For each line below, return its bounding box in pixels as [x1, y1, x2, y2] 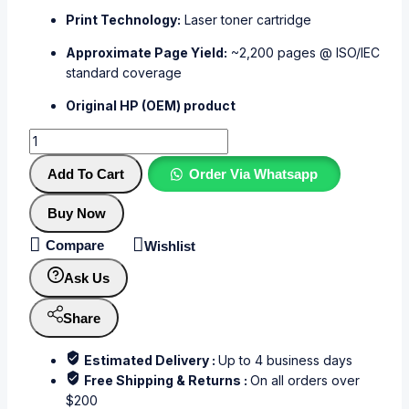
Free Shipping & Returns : [84, 372, 250, 388]
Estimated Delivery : [84, 351, 218, 368]
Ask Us [64, 269, 110, 286]
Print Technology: [66, 11, 181, 27]
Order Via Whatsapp [188, 165, 318, 182]
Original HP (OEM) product [66, 97, 236, 113]
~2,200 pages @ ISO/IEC [227, 44, 380, 60]
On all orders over [250, 372, 360, 388]
